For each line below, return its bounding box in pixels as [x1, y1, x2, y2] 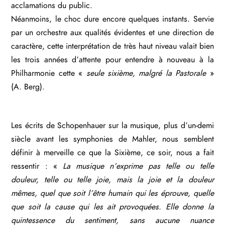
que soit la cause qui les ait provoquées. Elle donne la [11, 202, 214, 211]
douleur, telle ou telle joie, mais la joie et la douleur [11, 175, 214, 184]
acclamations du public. [11, 2, 93, 10]
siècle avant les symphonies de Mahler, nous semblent [11, 135, 214, 143]
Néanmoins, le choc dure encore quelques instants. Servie [11, 15, 214, 24]
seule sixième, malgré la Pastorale [86, 69, 206, 78]
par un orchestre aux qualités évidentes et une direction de [11, 29, 214, 37]
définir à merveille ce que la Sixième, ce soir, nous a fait [11, 148, 214, 157]
